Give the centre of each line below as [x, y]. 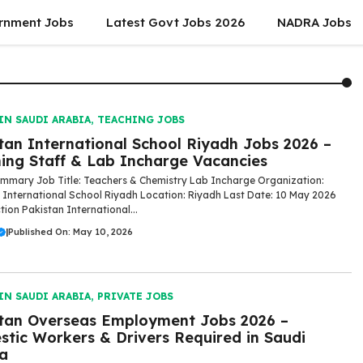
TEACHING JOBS [141, 120]
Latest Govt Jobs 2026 [175, 22]
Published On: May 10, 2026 [70, 232]
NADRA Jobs [314, 22]
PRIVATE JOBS [135, 296]
